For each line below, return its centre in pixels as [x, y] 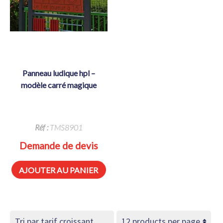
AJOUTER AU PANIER [59, 170]
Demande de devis [58, 146]
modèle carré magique [58, 85]
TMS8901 [65, 127]
